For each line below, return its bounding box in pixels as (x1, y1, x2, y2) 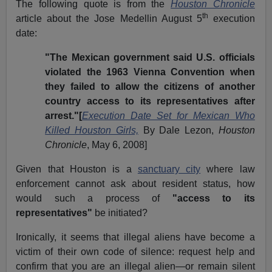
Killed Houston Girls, (45, 125, 138, 136)
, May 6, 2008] (87, 140, 148, 151)
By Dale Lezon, (138, 125, 219, 136)
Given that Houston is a (16, 164, 138, 175)
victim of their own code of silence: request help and (16, 246, 255, 257)
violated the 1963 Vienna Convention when (45, 67, 255, 78)
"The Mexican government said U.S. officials (45, 52, 255, 63)
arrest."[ (45, 110, 83, 121)
